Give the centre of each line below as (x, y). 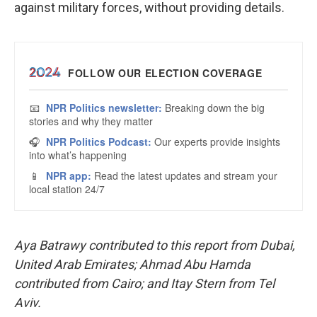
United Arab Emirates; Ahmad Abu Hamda (132, 264)
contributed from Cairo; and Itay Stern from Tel (144, 283)
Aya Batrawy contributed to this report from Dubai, (155, 245)
